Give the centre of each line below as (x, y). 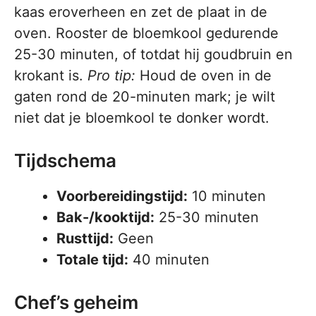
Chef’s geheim (76, 303)
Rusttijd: (85, 239)
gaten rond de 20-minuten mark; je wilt (145, 97)
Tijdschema (65, 161)
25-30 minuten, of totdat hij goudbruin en (153, 55)
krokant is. (51, 76)
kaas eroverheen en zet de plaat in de (141, 12)
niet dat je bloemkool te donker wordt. (142, 118)
